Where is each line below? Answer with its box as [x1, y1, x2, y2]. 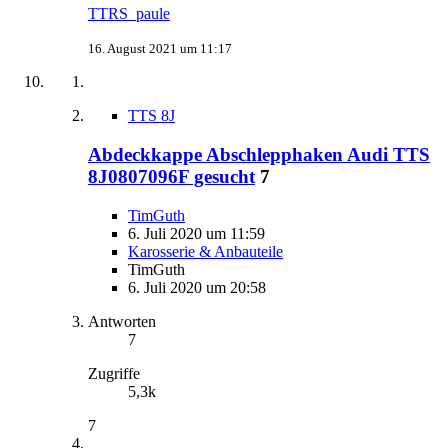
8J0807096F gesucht [88, 166, 255, 188]
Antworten [88, 312, 156, 330]
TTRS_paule [88, 5, 170, 23]
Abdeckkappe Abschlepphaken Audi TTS [88, 144, 430, 166]
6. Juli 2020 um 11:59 [128, 224, 265, 242]
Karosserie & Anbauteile [128, 242, 283, 260]
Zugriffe [88, 364, 140, 382]
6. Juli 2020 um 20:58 [128, 278, 266, 296]
